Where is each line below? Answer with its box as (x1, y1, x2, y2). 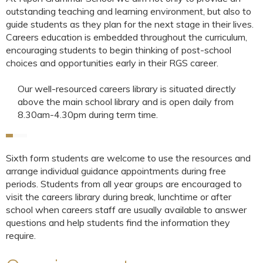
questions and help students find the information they (6, 216, 230, 228)
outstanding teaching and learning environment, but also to (6, 5, 251, 17)
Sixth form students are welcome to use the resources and (6, 151, 251, 164)
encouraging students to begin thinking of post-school (6, 43, 231, 56)
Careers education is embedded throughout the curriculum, (6, 31, 247, 43)
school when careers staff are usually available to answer (6, 203, 247, 215)
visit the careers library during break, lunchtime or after (6, 190, 231, 203)
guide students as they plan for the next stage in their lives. (6, 18, 254, 30)
